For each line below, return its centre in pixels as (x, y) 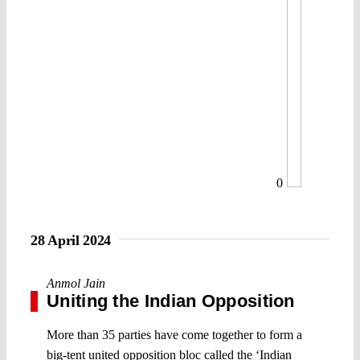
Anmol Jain (76, 283)
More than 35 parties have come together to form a (174, 334)
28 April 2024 (71, 240)
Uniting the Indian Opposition (171, 301)
